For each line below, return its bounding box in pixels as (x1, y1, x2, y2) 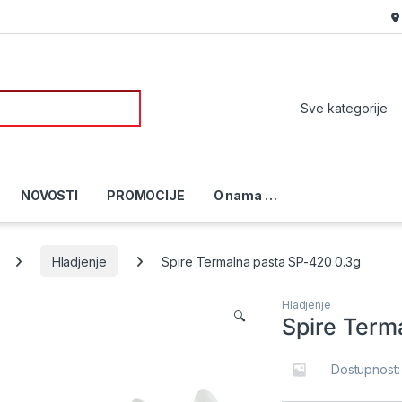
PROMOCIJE (106, 188, 185, 204)
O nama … (213, 188, 277, 204)
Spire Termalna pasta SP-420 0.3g (162, 253, 361, 269)
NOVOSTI (21, 188, 79, 204)
